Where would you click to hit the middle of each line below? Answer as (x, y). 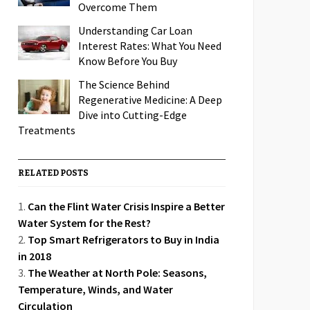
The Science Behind (124, 84)
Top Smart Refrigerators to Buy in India (124, 239)
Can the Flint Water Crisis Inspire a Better (126, 206)
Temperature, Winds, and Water (95, 289)
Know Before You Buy (128, 61)
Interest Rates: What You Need (150, 46)
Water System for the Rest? (84, 223)
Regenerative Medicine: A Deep (150, 100)
